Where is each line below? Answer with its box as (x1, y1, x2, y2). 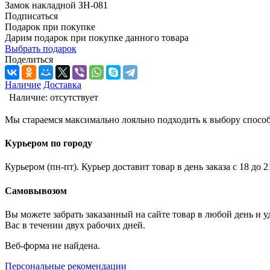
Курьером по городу (5, 138, 92, 149)
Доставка (43, 79, 81, 90)
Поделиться (5, 54, 53, 64)
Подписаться (5, 10, 58, 21)
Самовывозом (5, 185, 67, 196)
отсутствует (50, 92, 98, 102)
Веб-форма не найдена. (5, 240, 100, 251)
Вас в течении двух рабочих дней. (5, 219, 145, 230)
